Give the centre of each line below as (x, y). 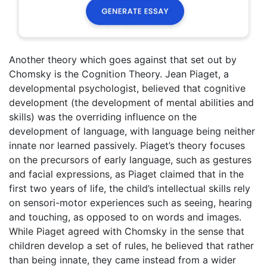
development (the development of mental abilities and (131, 103)
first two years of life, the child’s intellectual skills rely (130, 188)
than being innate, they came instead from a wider (122, 260)
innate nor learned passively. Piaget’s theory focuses (127, 145)
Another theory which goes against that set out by (123, 60)
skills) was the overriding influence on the (103, 117)
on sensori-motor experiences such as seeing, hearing (131, 203)
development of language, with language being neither (132, 131)
